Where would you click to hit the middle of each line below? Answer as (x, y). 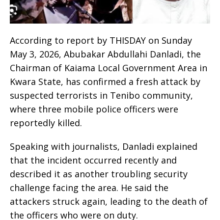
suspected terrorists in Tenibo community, (101, 96)
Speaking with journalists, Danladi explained (104, 147)
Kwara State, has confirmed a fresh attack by (105, 82)
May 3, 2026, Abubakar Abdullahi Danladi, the (105, 54)
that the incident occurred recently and (93, 160)
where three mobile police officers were (94, 109)
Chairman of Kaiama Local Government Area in (109, 68)
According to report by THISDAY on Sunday (101, 41)
